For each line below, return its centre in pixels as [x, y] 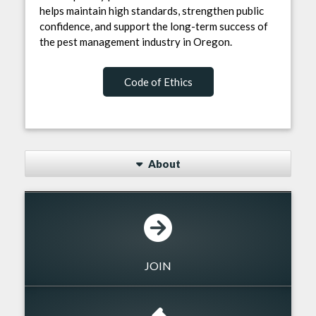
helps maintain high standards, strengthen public [152, 10]
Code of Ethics [158, 81]
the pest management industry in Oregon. [136, 41]
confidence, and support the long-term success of [154, 26]
